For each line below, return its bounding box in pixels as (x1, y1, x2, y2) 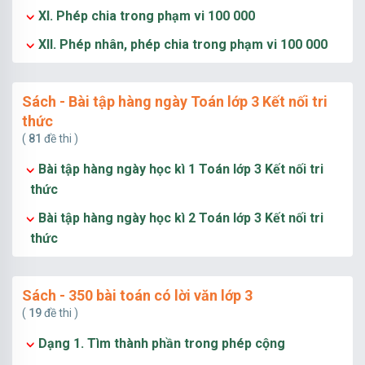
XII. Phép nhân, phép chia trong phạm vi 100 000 (38, 37, 328, 52)
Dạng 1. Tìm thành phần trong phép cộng (38, 336, 285, 351)
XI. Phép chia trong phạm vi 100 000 (38, 8, 255, 24)
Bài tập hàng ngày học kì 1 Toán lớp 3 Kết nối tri (38, 161, 323, 177)
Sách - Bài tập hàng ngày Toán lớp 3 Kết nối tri (22, 93, 328, 110)
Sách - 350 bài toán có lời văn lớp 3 (22, 287, 253, 304)
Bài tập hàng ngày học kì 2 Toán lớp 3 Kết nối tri (38, 210, 323, 226)
